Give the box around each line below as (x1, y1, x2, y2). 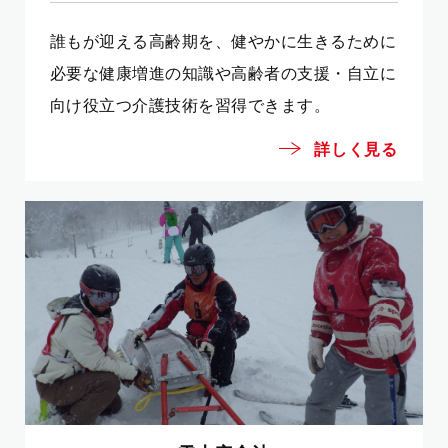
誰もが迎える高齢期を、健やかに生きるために (50, 30, 397, 51)
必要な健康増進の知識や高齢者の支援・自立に (50, 62, 397, 83)
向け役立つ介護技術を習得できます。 (50, 94, 331, 115)
